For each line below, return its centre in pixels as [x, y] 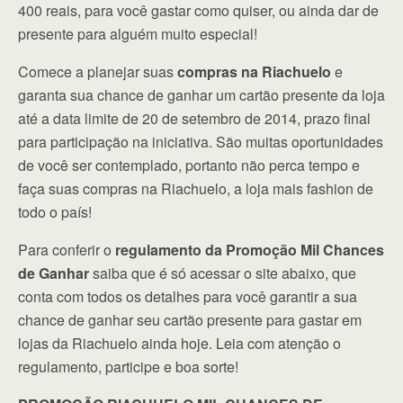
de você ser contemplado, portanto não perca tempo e [189, 165]
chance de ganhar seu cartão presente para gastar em [190, 320]
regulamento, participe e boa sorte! [128, 367]
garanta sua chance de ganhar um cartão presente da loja [201, 95]
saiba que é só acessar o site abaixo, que [223, 273]
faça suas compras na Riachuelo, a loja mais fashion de [196, 188]
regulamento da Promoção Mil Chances [250, 250]
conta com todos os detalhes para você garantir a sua [188, 296]
